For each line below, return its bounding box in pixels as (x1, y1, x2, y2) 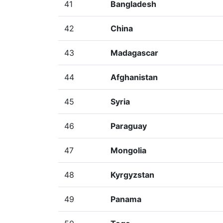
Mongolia (111, 145, 146, 155)
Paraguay (111, 121, 147, 131)
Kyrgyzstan (111, 170, 154, 180)
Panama (111, 194, 141, 204)
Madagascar (111, 48, 158, 58)
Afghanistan (111, 72, 158, 82)
